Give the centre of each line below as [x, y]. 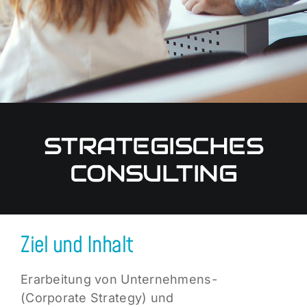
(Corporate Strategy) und [97, 298]
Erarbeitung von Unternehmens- [119, 280]
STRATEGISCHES [153, 146]
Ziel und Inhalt [77, 246]
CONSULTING [153, 173]
